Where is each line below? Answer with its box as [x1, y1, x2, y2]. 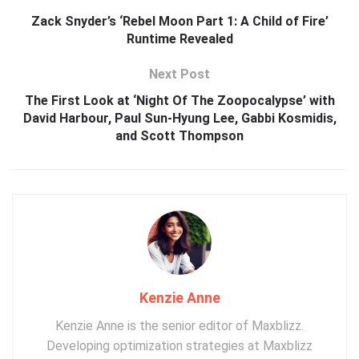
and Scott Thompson [115, 128, 244, 144]
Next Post [149, 67, 210, 83]
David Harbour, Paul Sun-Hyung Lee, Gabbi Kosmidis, [22, 111, 337, 127]
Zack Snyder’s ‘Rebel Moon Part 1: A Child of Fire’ [30, 14, 329, 30]
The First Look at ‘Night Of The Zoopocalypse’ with [24, 93, 335, 109]
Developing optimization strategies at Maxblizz [46, 338, 313, 354]
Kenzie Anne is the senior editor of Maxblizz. [55, 318, 304, 334]
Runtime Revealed [126, 31, 233, 47]
